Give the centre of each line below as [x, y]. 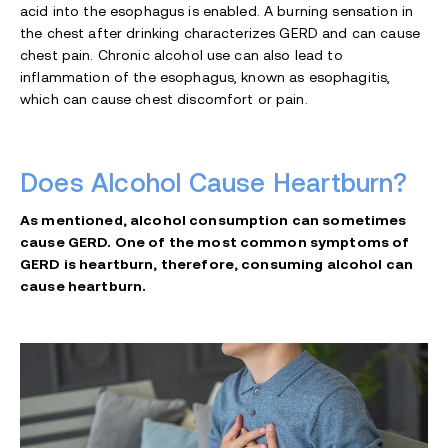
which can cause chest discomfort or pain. [164, 99]
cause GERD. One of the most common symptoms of [215, 242]
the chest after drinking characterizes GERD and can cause [220, 33]
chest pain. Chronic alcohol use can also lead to [181, 55]
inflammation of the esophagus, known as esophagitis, [205, 77]
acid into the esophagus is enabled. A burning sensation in [217, 11]
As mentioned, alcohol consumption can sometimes [213, 220]
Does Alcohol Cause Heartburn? [217, 183]
